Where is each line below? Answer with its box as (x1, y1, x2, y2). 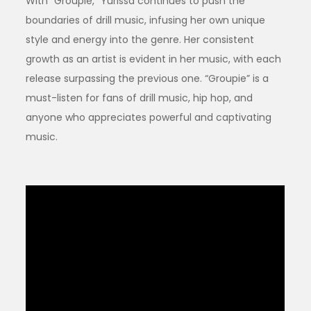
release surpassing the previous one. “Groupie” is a (26, 71, 269, 85)
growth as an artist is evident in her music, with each (26, 51, 282, 66)
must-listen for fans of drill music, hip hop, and (26, 90, 253, 105)
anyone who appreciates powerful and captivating (26, 110, 272, 124)
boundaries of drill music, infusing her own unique (26, 12, 266, 27)
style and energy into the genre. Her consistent (26, 32, 255, 47)
